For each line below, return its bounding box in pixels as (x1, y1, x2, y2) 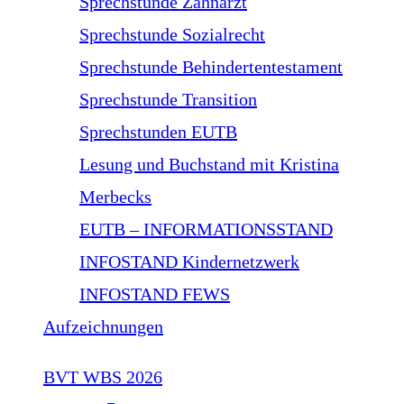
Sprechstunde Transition (79, 89, 257, 109)
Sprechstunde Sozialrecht (79, 24, 265, 44)
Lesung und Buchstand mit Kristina (79, 154, 339, 174)
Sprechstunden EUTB (79, 122, 237, 142)
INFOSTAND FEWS (79, 284, 230, 304)
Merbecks (79, 187, 151, 207)
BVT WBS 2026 (43, 367, 162, 387)
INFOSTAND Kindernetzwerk (79, 252, 299, 271)
